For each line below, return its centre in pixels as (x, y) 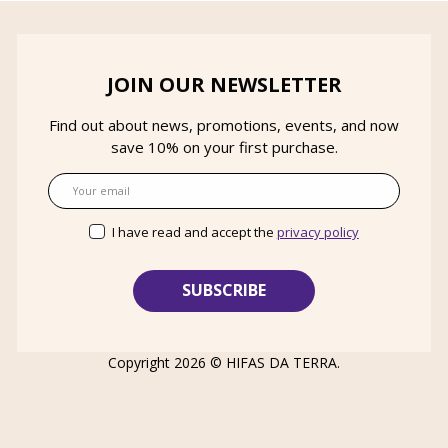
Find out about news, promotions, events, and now (224, 124)
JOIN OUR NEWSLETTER (224, 84)
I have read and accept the (193, 231)
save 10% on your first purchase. (224, 146)
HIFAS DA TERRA (281, 362)
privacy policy (317, 231)
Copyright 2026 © (167, 362)
